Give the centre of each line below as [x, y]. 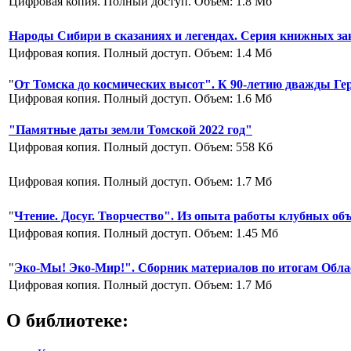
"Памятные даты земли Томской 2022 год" [130, 130]
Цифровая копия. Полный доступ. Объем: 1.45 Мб [143, 233]
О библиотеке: [67, 321]
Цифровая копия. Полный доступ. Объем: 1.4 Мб [140, 53]
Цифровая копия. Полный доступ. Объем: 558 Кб [141, 147]
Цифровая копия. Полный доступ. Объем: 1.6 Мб [140, 99]
